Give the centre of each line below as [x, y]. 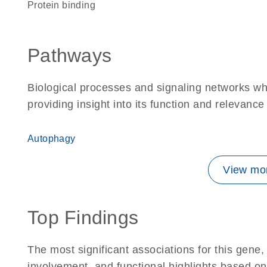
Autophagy [52, 139]
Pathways [69, 55]
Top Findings [83, 218]
